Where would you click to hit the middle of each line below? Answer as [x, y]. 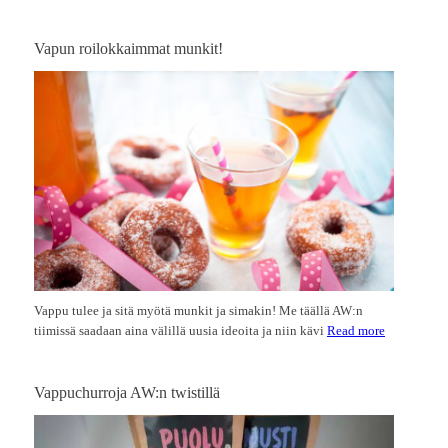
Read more [356, 331]
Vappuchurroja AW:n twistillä [127, 393]
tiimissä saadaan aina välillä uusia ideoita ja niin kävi [180, 331]
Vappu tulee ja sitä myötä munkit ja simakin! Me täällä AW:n [198, 311]
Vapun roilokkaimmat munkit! [128, 49]
